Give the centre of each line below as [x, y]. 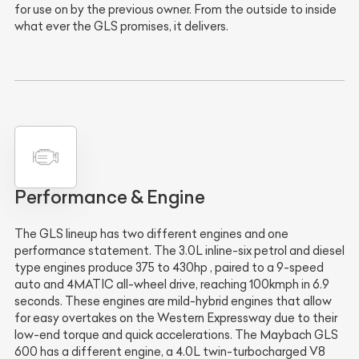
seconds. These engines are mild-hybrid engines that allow [173, 302]
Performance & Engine [110, 198]
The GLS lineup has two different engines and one [151, 234]
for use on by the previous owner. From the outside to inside [175, 9]
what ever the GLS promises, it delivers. [121, 26]
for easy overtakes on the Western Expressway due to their [176, 319]
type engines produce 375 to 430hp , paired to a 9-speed [169, 268]
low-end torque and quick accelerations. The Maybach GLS [176, 335]
